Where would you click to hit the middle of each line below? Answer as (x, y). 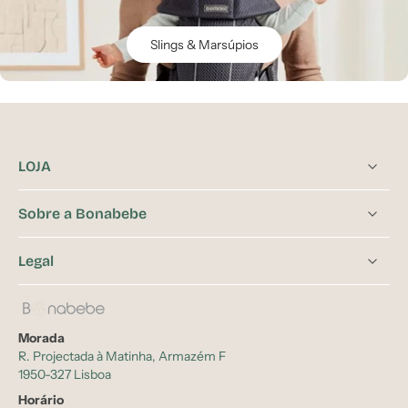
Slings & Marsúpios (204, 45)
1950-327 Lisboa (65, 375)
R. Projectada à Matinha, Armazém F (122, 357)
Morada (41, 338)
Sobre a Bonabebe (82, 214)
